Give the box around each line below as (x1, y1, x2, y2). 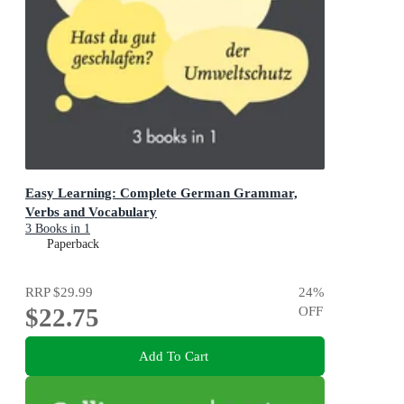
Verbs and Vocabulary (25, 203, 157, 219)
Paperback (47, 236, 99, 251)
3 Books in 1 (25, 221, 90, 235)
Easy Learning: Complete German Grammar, (25, 184, 298, 200)
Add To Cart (138, 347, 208, 363)
